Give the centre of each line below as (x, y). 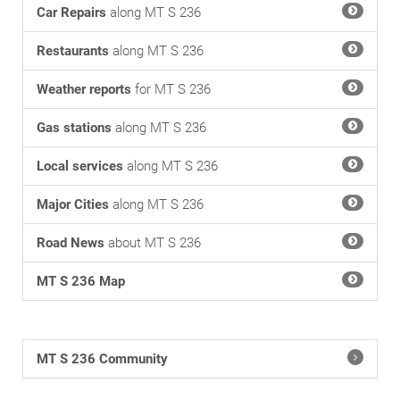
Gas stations (74, 128)
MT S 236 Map (81, 281)
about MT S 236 (153, 243)
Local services (80, 166)
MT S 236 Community (102, 359)
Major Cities (73, 204)
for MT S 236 (171, 89)
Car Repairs (71, 12)
